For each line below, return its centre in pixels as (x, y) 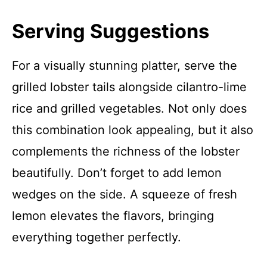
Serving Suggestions (111, 31)
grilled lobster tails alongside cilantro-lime (129, 87)
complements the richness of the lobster (126, 151)
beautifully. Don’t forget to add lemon (117, 173)
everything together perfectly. (97, 237)
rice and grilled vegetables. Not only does (129, 108)
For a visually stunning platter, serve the (125, 66)
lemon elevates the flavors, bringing (113, 216)
